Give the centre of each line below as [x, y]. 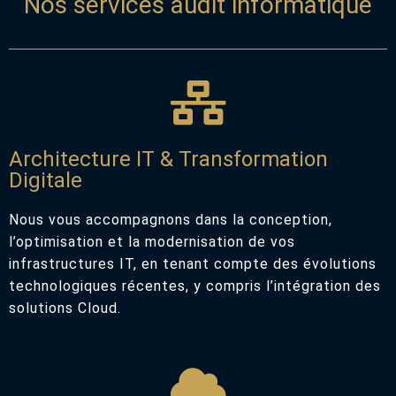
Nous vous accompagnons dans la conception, [171, 219]
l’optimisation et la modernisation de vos [152, 241]
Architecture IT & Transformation [168, 159]
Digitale [46, 180]
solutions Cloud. [65, 308]
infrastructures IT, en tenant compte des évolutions [193, 263]
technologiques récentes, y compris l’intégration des [195, 286]
